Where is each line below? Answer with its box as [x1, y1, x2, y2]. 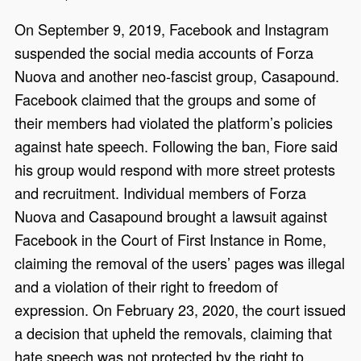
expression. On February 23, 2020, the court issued [15, 299, 346, 321]
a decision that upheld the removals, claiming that [15, 322, 333, 344]
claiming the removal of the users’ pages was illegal [15, 252, 346, 274]
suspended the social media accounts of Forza [15, 42, 314, 64]
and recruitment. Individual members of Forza [15, 182, 307, 204]
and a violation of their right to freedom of [15, 276, 279, 297]
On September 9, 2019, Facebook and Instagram [15, 19, 330, 40]
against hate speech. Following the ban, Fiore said [15, 135, 338, 157]
